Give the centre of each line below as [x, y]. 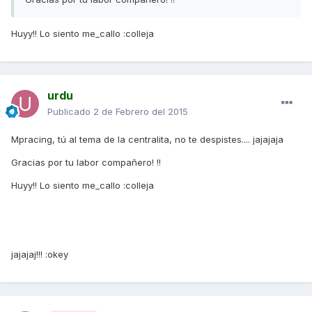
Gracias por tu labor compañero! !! [86, 163]
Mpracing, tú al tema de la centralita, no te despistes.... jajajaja [147, 140]
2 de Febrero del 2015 [141, 112]
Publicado [70, 112]
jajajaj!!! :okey [40, 255]
